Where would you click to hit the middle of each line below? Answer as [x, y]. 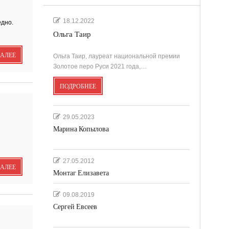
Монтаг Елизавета [81, 173]
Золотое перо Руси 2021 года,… [100, 66]
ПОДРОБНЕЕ [78, 86]
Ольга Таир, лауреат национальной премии [116, 56]
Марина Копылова [81, 129]
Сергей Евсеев [75, 207]
